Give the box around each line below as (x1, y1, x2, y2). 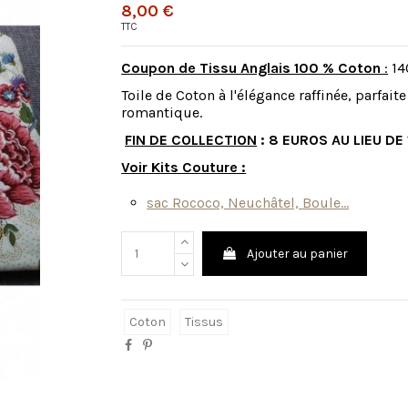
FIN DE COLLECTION (125, 131, 258, 149)
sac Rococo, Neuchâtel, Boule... (147, 193, 350, 211)
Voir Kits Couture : (121, 158, 247, 177)
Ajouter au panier (246, 246, 348, 262)
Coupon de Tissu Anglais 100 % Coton (121, 58, 382, 76)
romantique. (121, 103, 203, 121)
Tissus (184, 313, 223, 330)
